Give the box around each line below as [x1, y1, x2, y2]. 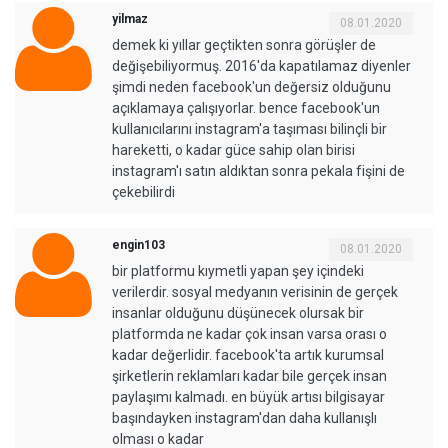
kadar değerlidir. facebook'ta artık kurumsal [112, 346, 384, 363]
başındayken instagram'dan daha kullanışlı [112, 409, 377, 426]
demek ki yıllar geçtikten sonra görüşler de [112, 36, 376, 53]
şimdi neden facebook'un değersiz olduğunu [112, 78, 391, 95]
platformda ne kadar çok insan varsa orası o [112, 325, 387, 342]
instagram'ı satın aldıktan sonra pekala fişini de [112, 162, 405, 179]
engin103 [112, 237, 165, 252]
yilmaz [112, 11, 148, 26]
